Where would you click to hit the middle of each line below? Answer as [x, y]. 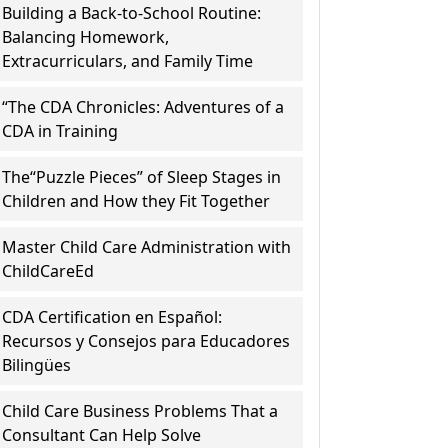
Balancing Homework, [86, 37]
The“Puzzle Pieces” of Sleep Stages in [142, 177]
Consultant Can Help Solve [102, 435]
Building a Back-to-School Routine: [132, 13]
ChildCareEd [48, 271]
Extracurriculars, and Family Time [128, 61]
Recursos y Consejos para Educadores [146, 341]
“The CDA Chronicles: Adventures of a [143, 107]
